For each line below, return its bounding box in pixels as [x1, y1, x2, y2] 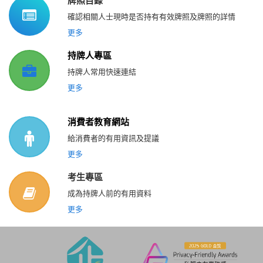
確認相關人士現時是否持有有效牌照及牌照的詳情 [68, 11, 235, 22]
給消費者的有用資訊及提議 [68, 132, 159, 143]
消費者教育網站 [68, 115, 129, 127]
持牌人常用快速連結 [68, 66, 136, 77]
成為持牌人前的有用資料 [68, 187, 151, 198]
